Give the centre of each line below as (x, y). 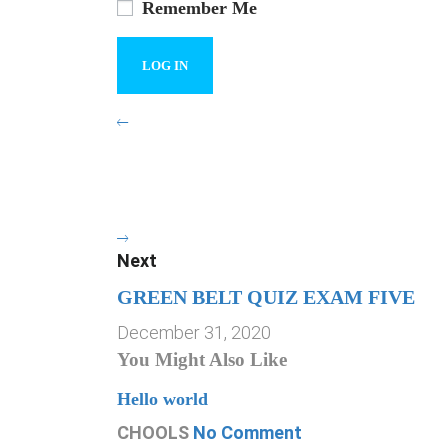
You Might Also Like (202, 359)
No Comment (247, 432)
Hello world (162, 399)
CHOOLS (153, 432)
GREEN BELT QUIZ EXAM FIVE (266, 297)
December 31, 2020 (194, 332)
